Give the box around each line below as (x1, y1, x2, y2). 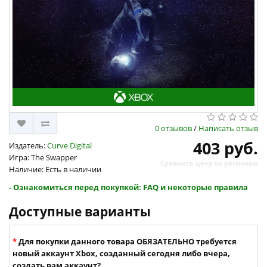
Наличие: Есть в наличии (9, 164, 101, 175)
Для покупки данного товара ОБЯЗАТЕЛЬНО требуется (18, 236, 237, 247)
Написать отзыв (198, 123, 258, 134)
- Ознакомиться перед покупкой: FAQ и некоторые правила (9, 182, 248, 193)
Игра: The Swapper (9, 152, 77, 163)
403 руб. (193, 137, 258, 160)
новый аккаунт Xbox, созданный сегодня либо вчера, (13, 248, 230, 259)
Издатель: (9, 140, 47, 151)
